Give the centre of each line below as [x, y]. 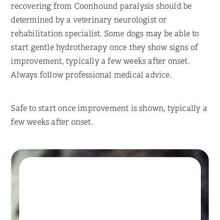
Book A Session [102, 206]
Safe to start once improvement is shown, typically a [109, 108]
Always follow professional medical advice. [91, 75]
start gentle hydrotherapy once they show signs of [105, 47]
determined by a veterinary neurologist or [89, 20]
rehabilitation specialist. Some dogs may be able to [105, 33]
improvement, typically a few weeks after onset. [100, 61]
